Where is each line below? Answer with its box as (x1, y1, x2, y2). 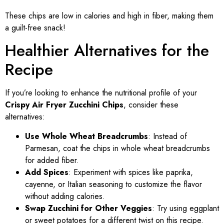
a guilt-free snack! (5, 21, 65, 33)
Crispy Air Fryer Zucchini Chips (5, 99, 123, 111)
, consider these (123, 99, 178, 111)
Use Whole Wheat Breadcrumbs (25, 130, 148, 142)
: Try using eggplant (152, 202, 219, 214)
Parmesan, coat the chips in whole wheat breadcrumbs (25, 142, 210, 154)
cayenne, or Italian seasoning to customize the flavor (25, 178, 202, 190)
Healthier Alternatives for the (5, 39, 209, 62)
